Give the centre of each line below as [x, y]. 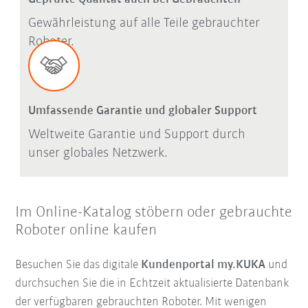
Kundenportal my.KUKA [203, 265]
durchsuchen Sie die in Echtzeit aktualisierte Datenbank [152, 283]
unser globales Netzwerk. [98, 153]
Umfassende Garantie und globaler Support [142, 111]
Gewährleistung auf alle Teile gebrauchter [144, 24]
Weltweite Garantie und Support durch [136, 134]
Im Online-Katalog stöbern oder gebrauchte [154, 212]
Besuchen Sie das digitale [78, 265]
